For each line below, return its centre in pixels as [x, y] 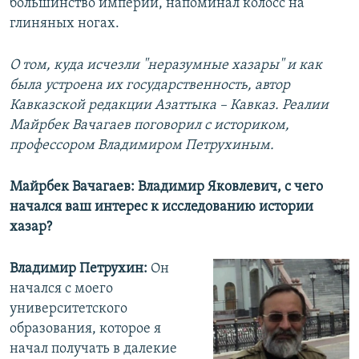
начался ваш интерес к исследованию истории [161, 208]
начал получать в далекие [93, 349]
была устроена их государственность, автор [150, 86]
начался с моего [61, 289]
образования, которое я [85, 329]
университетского [69, 309]
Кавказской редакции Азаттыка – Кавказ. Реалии [169, 106]
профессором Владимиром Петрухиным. [142, 146]
